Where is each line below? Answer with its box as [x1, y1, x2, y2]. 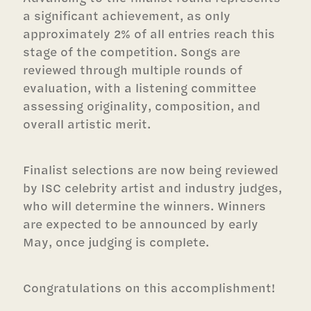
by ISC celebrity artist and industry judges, [23, 178, 283, 196]
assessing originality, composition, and [23, 96, 261, 114]
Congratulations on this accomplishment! [23, 278, 276, 296]
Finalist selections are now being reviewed [23, 160, 279, 178]
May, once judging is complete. [23, 233, 210, 250]
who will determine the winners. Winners [23, 196, 267, 214]
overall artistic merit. [23, 115, 151, 132]
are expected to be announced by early [23, 215, 259, 232]
